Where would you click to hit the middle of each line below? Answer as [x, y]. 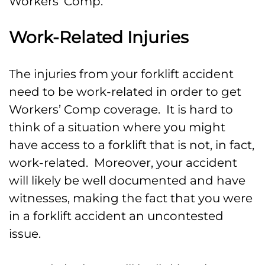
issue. [25, 234]
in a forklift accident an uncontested [116, 216]
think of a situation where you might [117, 127]
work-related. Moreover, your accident [123, 163]
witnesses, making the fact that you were [131, 198]
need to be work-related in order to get [125, 92]
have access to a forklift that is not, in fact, [132, 145]
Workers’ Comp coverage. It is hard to [121, 110]
